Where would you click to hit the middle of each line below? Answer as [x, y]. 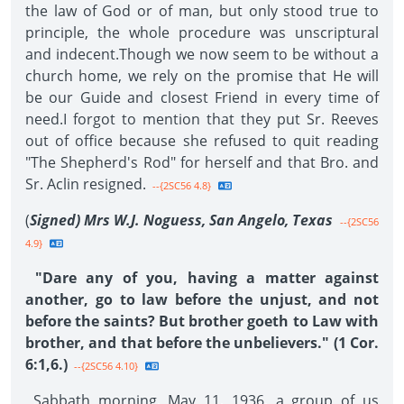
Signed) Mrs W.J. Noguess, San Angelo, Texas [181, 220]
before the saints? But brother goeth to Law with [202, 321]
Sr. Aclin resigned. [86, 184]
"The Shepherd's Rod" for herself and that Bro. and [202, 162]
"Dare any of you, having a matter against [202, 278]
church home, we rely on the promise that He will [202, 76]
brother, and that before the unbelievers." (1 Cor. [202, 343]
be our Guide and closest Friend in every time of [202, 97]
